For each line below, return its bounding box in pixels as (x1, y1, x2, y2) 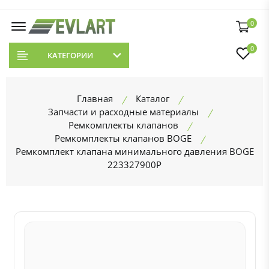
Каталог (136, 92, 169, 104)
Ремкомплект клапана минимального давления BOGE (15, 145, 254, 157)
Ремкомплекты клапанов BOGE (55, 132, 192, 144)
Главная (77, 92, 113, 104)
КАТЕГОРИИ (47, 50, 93, 61)
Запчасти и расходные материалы (47, 106, 199, 118)
